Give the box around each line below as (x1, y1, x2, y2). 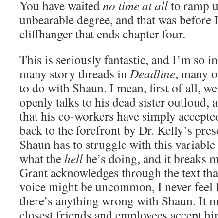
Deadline (130, 65, 175, 82)
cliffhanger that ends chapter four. (19, 25, 185, 42)
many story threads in (19, 65, 130, 82)
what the (19, 150, 64, 166)
